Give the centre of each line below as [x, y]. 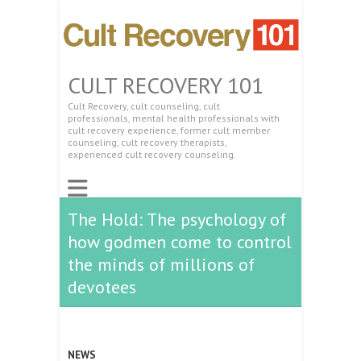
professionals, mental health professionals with [174, 118]
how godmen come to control [180, 241]
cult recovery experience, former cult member [169, 130]
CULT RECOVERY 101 [166, 85]
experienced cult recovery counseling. [152, 154]
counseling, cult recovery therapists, [147, 142]
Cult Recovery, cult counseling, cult [144, 106]
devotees [102, 286]
